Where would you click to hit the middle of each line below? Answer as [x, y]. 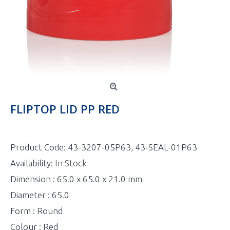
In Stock [71, 163]
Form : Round [36, 211]
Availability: [33, 163]
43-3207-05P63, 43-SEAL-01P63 [132, 147]
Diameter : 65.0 [40, 195]
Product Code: [39, 147]
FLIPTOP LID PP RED [65, 109]
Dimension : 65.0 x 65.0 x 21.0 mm [76, 179]
